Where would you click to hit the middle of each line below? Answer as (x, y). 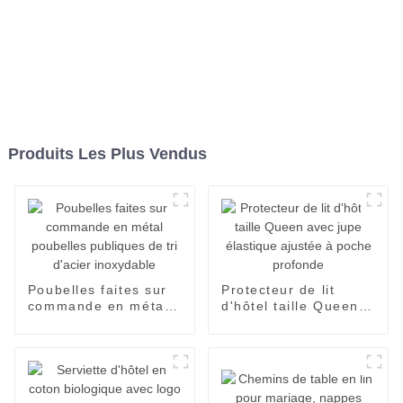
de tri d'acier (72, 338)
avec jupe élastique (289, 322)
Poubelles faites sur (97, 289)
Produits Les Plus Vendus (107, 153)
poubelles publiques (98, 322)
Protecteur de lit (278, 289)
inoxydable (65, 354)
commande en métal (98, 305)
